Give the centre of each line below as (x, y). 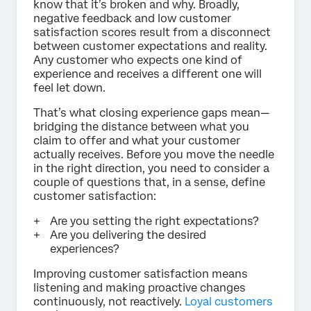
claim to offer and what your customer (137, 140)
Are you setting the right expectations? (154, 221)
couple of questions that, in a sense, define (149, 182)
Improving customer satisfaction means (141, 274)
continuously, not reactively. (109, 301)
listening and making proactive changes (140, 287)
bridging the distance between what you (141, 126)
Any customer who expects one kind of (138, 60)
